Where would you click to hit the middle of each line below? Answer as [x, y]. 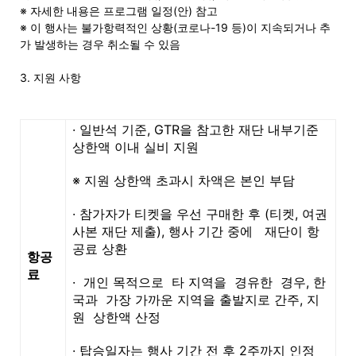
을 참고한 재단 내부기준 [249, 129]
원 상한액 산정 [116, 317]
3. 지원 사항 [50, 77]
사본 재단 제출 [114, 231]
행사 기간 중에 [213, 231]
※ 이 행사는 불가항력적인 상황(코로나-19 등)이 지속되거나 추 [175, 27]
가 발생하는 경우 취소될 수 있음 [100, 44]
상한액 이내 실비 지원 [135, 147]
